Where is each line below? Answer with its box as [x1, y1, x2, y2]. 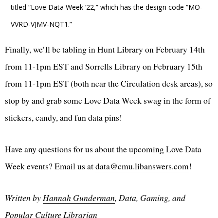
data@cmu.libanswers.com [95, 160, 189, 172]
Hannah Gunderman [43, 191, 115, 203]
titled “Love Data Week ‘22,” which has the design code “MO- [11, 2, 202, 12]
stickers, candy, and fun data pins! [5, 111, 122, 123]
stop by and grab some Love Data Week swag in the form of [5, 94, 211, 106]
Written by [5, 191, 43, 203]
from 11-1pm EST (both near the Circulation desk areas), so [5, 77, 213, 89]
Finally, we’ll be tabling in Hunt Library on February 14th [5, 43, 205, 55]
